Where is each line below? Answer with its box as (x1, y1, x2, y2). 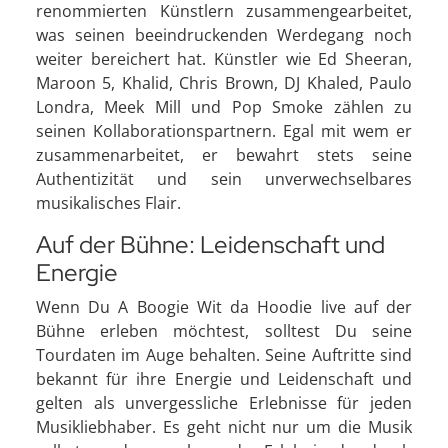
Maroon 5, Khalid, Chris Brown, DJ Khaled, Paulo (36, 71, 412, 94)
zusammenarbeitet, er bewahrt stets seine (36, 143, 412, 166)
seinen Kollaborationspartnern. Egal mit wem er (36, 119, 412, 142)
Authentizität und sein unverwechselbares (36, 167, 412, 190)
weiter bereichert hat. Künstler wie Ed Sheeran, (36, 47, 412, 70)
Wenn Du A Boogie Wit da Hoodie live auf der (36, 295, 412, 318)
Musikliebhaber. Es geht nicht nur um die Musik (36, 415, 412, 438)
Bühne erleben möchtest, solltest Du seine (36, 319, 412, 342)
